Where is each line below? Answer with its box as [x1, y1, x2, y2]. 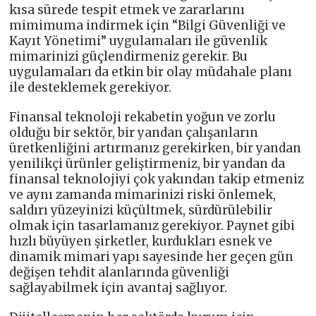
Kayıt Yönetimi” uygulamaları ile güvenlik [9, 33, 268, 49]
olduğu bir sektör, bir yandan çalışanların [9, 125, 259, 141]
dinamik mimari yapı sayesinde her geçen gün [9, 249, 294, 265]
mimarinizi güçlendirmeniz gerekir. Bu [9, 49, 248, 65]
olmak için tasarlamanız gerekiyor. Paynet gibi [9, 218, 296, 234]
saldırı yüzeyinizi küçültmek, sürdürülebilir [9, 202, 273, 219]
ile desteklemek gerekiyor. [9, 80, 172, 96]
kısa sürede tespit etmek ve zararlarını [9, 2, 245, 18]
